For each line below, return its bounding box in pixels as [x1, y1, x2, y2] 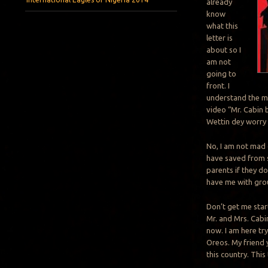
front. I [206, 81, 230, 90]
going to [206, 69, 237, 78]
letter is [206, 33, 233, 42]
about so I [206, 45, 242, 54]
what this [206, 21, 239, 30]
